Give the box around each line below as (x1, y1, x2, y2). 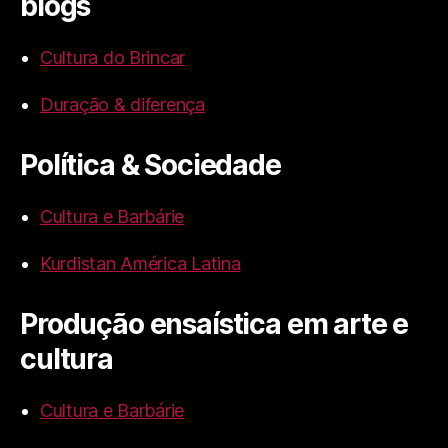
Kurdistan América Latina (40, 253, 241, 275)
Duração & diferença (40, 94, 205, 116)
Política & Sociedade (20, 148, 281, 183)
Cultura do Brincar (40, 47, 186, 69)
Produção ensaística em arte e (20, 307, 409, 342)
